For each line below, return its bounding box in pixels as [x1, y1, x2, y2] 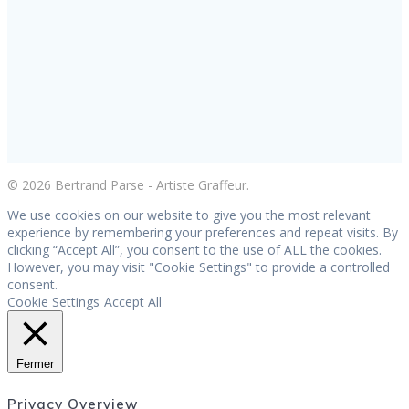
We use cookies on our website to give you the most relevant [7, 205, 371, 224]
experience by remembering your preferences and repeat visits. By [7, 223, 398, 241]
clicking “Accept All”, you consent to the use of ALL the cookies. [7, 240, 382, 258]
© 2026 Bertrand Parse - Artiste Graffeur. [7, 175, 249, 194]
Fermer [16, 356, 54, 371]
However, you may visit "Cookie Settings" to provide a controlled [7, 257, 390, 276]
